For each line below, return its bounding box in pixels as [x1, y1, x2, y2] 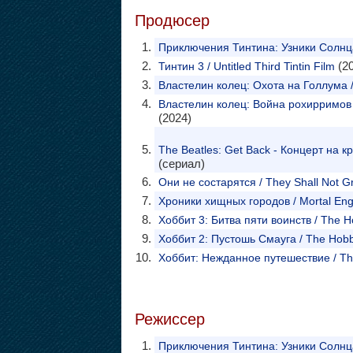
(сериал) [158, 157, 205, 170]
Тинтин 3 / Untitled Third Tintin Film [158, 60, 335, 72]
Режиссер [134, 310, 205, 328]
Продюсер [134, 12, 210, 29]
